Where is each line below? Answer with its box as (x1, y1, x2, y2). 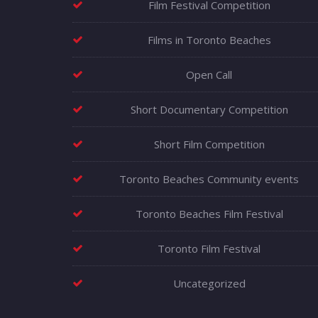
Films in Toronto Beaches (147, 33, 271, 48)
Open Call (186, 67, 232, 82)
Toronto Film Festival (158, 241, 261, 256)
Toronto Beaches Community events (119, 172, 299, 187)
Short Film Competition (153, 137, 265, 152)
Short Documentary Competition (130, 102, 288, 117)
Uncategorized (172, 276, 246, 291)
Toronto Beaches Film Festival (135, 207, 283, 221)
